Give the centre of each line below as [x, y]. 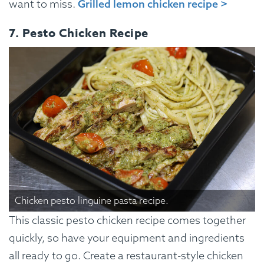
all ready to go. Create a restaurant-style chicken [126, 255]
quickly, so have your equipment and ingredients [127, 237]
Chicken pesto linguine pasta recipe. [92, 200]
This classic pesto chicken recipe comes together [127, 220]
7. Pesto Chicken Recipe [79, 32]
